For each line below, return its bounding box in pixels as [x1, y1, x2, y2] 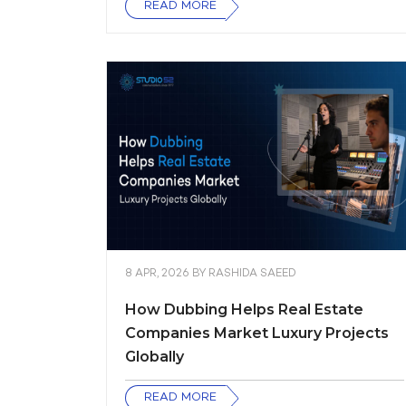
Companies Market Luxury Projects [125, 324, 389, 342]
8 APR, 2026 [125, 268, 192, 280]
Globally [125, 348, 184, 365]
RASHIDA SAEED [208, 268, 296, 280]
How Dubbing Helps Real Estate [125, 301, 363, 318]
